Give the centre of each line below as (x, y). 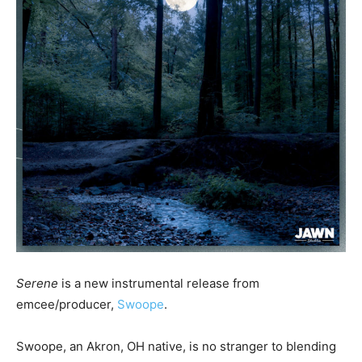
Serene (37, 283)
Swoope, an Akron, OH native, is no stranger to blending (176, 346)
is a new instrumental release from (159, 283)
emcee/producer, (67, 304)
